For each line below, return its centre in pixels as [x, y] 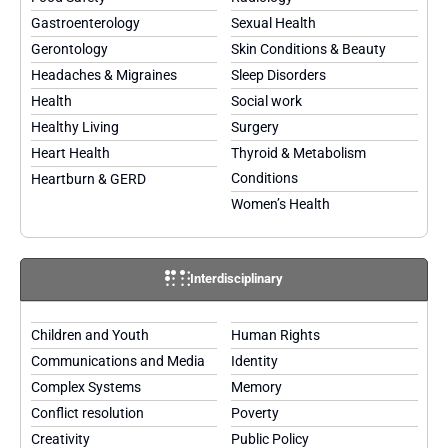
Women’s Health [281, 204]
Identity [255, 361]
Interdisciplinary [236, 278]
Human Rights [276, 335]
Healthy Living [74, 127]
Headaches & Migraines [103, 75]
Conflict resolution [87, 413]
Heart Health [70, 153]
